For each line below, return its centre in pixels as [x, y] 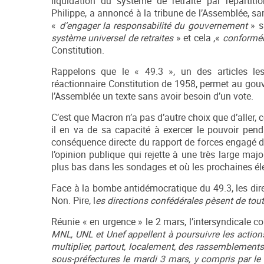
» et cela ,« [198, 38]
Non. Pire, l [73, 201]
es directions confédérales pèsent [164, 201]
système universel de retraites [113, 38]
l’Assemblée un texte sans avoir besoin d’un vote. [152, 97]
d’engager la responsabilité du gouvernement [155, 26]
